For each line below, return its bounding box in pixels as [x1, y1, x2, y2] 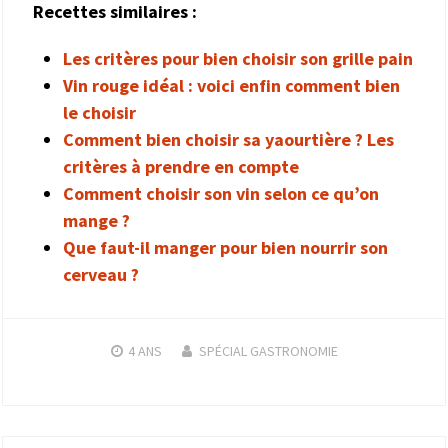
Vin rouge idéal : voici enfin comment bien [63, 74, 400, 98]
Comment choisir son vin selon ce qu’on [63, 182, 379, 206]
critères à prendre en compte [63, 155, 299, 179]
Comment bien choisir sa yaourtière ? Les [63, 128, 394, 152]
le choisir [63, 101, 136, 125]
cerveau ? [63, 263, 139, 287]
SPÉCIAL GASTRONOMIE [198, 342, 338, 361]
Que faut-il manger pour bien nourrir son [63, 236, 388, 260]
